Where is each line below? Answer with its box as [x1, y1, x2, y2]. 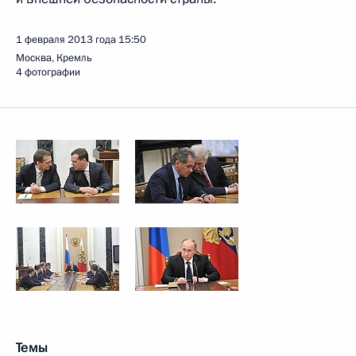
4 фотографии [16, 65, 80, 79]
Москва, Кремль [16, 51, 92, 65]
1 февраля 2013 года [16, 33, 116, 47]
